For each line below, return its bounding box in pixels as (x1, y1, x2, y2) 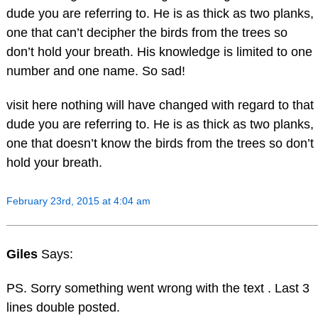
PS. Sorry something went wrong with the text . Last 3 (6, 281, 309, 296)
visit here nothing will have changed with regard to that (6, 97, 314, 112)
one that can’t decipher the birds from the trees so (6, 25, 287, 40)
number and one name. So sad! (6, 63, 185, 78)
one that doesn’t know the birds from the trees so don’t (6, 136, 314, 150)
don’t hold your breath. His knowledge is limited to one (6, 44, 312, 59)
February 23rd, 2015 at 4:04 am (6, 194, 150, 207)
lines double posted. (6, 300, 120, 315)
